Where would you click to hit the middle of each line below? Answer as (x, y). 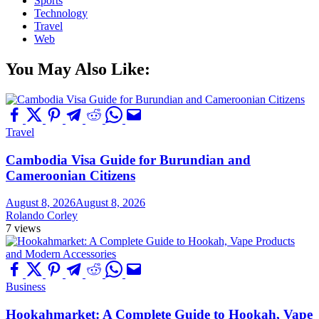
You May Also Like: (78, 69)
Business (26, 287)
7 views (23, 229)
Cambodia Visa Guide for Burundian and (128, 159)
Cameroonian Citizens (70, 175)
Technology (61, 13)
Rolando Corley (42, 216)
